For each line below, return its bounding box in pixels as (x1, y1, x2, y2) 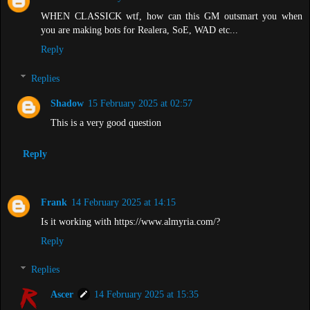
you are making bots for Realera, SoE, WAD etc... (41, 24, 238, 36)
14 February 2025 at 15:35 (94, 289, 199, 300)
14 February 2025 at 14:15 (71, 196, 176, 208)
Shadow (51, 97, 84, 109)
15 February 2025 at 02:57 (88, 97, 193, 109)
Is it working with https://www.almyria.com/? (41, 215, 220, 227)
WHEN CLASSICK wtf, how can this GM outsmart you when (41, 10, 302, 22)
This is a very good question (51, 116, 162, 128)
